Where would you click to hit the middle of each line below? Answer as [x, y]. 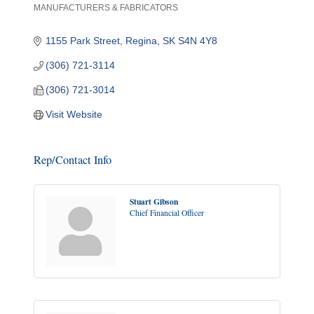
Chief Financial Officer [166, 213]
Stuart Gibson [153, 202]
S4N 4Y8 [198, 41]
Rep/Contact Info [72, 160]
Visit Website [74, 114]
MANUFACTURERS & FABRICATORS [105, 8]
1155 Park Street [83, 41]
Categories [50, 15]
